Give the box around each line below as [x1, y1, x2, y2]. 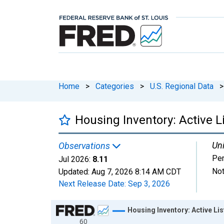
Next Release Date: [58, 178, 128, 188]
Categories [95, 81, 134, 91]
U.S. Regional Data [150, 81, 213, 91]
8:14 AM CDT [135, 166, 181, 176]
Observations [58, 140, 112, 151]
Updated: [58, 166, 91, 176]
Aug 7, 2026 [91, 166, 133, 176]
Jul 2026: [58, 154, 90, 164]
